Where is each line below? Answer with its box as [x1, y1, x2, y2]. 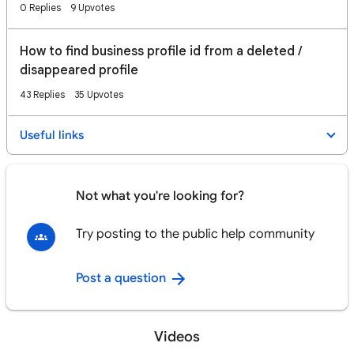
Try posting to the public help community [76, 226, 314, 242]
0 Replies [20, 2, 61, 13]
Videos [154, 328, 200, 345]
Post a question [76, 270, 169, 286]
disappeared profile [20, 62, 138, 78]
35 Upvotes [74, 88, 123, 100]
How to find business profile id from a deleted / [20, 43, 302, 59]
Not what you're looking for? [76, 188, 244, 204]
